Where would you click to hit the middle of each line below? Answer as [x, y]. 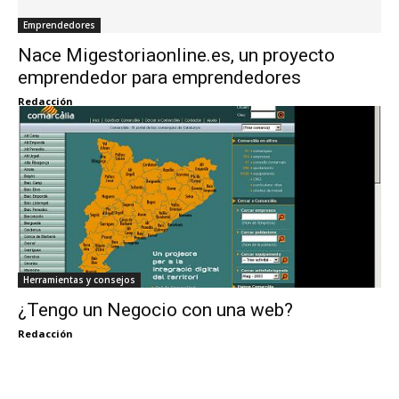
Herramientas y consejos [79, 279]
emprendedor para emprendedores [159, 77]
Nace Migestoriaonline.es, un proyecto [176, 55]
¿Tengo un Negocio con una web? [155, 309]
